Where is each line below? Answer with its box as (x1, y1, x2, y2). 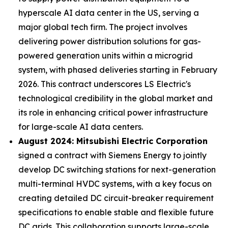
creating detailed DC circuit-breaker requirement (18, 193, 214, 203)
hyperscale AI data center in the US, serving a (18, 8, 199, 18)
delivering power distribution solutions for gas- (18, 36, 201, 46)
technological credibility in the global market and (18, 93, 213, 103)
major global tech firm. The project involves (18, 22, 187, 32)
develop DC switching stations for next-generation (18, 164, 216, 175)
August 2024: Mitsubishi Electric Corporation (18, 136, 208, 146)
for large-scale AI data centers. (18, 122, 143, 132)
